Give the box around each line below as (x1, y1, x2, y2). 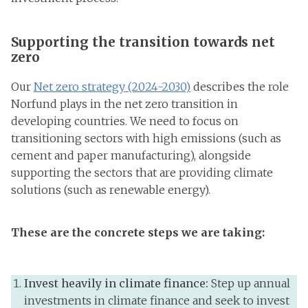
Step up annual (211, 276, 291, 290)
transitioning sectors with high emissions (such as (11, 131, 281, 145)
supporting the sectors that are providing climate (11, 166, 273, 179)
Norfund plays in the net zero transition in (11, 97, 238, 111)
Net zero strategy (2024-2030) (34, 80, 190, 93)
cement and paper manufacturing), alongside (11, 148, 251, 162)
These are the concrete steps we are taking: (11, 225, 265, 239)
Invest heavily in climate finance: (24, 276, 212, 290)
